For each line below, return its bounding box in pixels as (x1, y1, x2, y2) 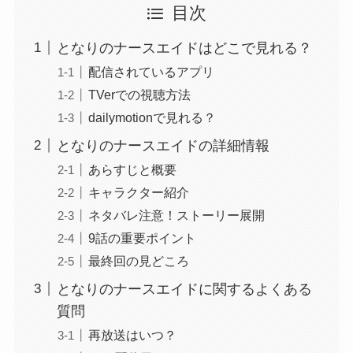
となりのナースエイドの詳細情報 (56, 137, 269, 154)
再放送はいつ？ (87, 327, 176, 342)
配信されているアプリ (87, 64, 214, 79)
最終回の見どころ (87, 253, 189, 268)
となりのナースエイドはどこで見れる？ (56, 39, 312, 56)
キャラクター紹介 (87, 184, 189, 199)
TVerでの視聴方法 (87, 87, 191, 102)
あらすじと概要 (87, 162, 176, 176)
